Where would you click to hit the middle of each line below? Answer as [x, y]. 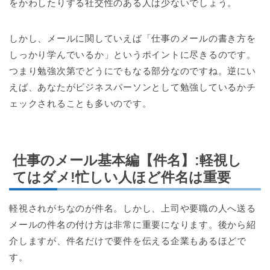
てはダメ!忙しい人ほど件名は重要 [122, 177]
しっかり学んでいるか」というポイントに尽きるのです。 [133, 54]
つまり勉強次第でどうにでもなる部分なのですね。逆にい [133, 71]
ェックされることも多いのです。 [80, 103]
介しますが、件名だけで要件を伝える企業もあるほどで [128, 240]
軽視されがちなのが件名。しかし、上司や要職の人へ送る [133, 208]
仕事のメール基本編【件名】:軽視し [127, 160]
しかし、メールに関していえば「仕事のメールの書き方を [133, 38]
